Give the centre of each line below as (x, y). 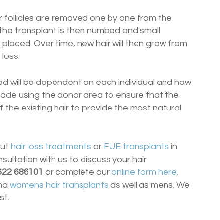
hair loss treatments (51, 146)
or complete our (78, 172)
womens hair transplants (59, 185)
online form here (144, 172)
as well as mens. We (149, 185)
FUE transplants (136, 146)
